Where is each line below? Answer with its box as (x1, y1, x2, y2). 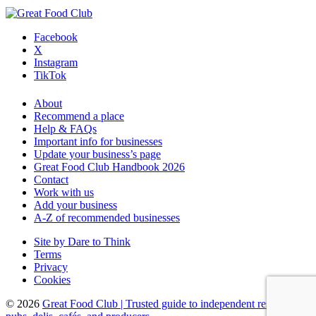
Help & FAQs (34, 122, 97, 135)
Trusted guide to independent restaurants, (126, 297, 308, 310)
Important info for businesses (34, 135, 162, 147)
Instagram (34, 56, 78, 68)
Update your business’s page (34, 147, 161, 160)
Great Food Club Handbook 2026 (34, 160, 185, 173)
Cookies (34, 273, 71, 286)
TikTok (34, 68, 66, 81)
